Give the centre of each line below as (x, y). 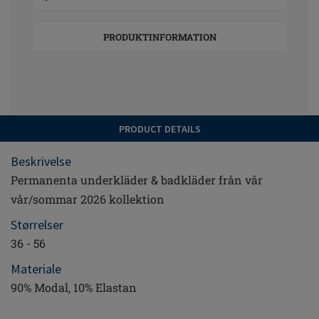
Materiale (36, 269)
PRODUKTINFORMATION (159, 37)
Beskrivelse (41, 161)
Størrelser (37, 225)
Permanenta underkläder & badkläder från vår (137, 180)
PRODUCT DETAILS (159, 129)
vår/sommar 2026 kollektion (88, 199)
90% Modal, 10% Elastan (74, 287)
